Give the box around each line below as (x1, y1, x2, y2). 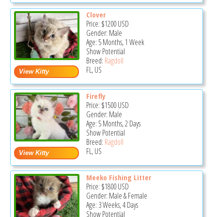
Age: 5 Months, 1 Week (86, 37, 144, 48)
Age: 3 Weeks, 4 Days (86, 199, 138, 210)
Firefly (86, 91, 106, 101)
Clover (86, 10, 106, 20)
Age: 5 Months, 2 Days (86, 118, 140, 129)
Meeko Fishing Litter (86, 172, 151, 182)
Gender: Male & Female (86, 190, 147, 201)
